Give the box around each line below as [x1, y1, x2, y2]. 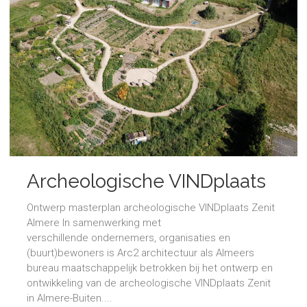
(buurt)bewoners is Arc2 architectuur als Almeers [27, 247, 254, 260]
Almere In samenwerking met [27, 217, 161, 230]
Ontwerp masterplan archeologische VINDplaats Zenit [27, 201, 275, 214]
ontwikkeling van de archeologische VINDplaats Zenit [27, 277, 271, 290]
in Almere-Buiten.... [27, 292, 112, 305]
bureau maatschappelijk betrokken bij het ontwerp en [27, 262, 273, 275]
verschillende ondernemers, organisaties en [27, 232, 230, 245]
